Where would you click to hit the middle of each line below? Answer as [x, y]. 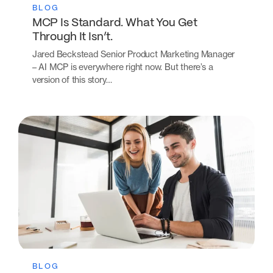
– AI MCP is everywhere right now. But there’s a [122, 66]
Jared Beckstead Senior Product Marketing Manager [133, 54]
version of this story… [72, 79]
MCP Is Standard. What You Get [115, 23]
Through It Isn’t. [73, 37]
